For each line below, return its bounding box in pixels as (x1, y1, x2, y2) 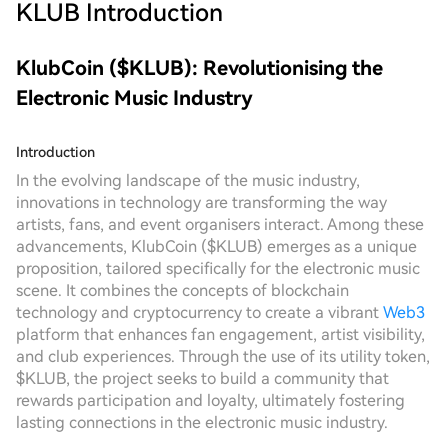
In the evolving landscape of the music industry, (16, 171, 360, 190)
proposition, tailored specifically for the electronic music (16, 259, 420, 278)
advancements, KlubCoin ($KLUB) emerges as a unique (16, 237, 417, 256)
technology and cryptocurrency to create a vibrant (16, 303, 383, 322)
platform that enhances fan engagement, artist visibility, (16, 325, 425, 344)
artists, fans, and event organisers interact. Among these (16, 215, 424, 234)
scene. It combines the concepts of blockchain (16, 281, 349, 300)
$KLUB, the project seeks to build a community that (16, 369, 389, 388)
